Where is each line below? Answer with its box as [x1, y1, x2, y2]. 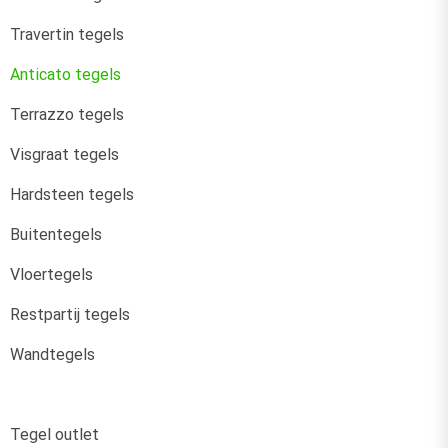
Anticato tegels [10, 65, 121, 85]
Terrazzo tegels [10, 105, 124, 125]
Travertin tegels [10, 25, 124, 45]
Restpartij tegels [10, 305, 130, 325]
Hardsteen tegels [10, 185, 134, 205]
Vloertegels [10, 265, 93, 285]
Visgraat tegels [10, 145, 119, 165]
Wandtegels [10, 345, 95, 365]
